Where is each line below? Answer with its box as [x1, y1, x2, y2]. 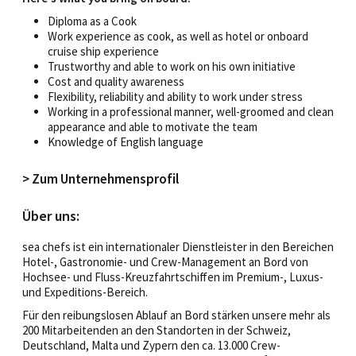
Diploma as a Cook [48, 13, 137, 29]
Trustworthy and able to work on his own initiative [48, 58, 296, 74]
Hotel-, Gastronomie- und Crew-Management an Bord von [22, 253, 308, 269]
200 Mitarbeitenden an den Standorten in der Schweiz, [22, 322, 291, 338]
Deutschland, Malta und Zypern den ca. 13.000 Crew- [22, 337, 281, 353]
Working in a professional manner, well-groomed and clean [48, 103, 334, 119]
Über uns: [22, 206, 79, 225]
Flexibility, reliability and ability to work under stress [48, 88, 303, 104]
